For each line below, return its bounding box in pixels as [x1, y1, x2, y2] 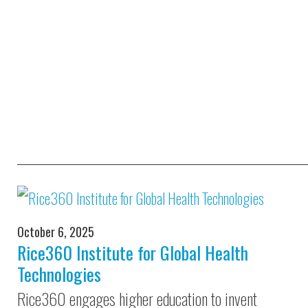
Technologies [17, 261, 101, 287]
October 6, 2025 [17, 223, 94, 241]
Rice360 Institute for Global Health [17, 239, 248, 266]
